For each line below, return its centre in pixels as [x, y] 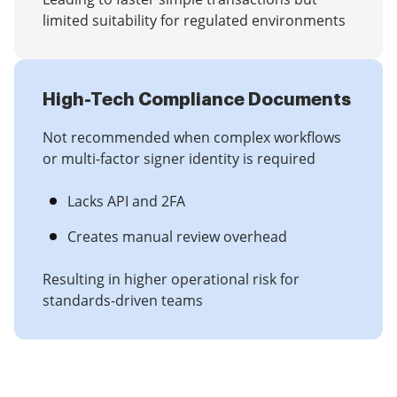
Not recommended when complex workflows [192, 137]
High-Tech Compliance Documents [197, 100]
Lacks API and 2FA [126, 201]
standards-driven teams [123, 300]
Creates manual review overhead [177, 237]
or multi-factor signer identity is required [179, 159]
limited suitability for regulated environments [194, 20]
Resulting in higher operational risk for [171, 279]
